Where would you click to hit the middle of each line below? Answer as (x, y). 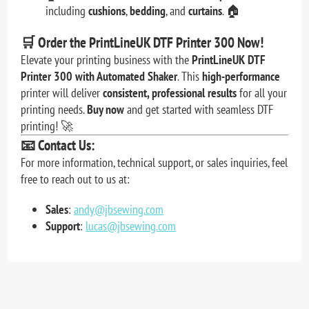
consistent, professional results (170, 92)
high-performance (241, 76)
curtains (206, 10)
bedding (148, 10)
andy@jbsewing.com (119, 209)
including (67, 10)
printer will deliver (62, 92)
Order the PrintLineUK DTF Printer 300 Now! (151, 42)
